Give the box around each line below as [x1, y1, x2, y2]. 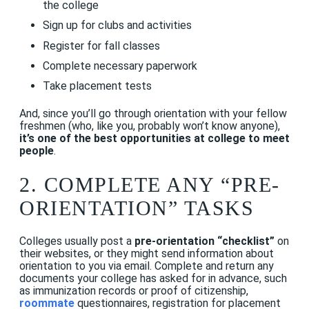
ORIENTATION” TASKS [19, 196, 254, 219]
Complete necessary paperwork [42, 59, 197, 72]
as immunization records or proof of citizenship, [19, 284, 248, 298]
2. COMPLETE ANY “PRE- [19, 172, 280, 196]
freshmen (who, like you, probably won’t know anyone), [19, 119, 280, 133]
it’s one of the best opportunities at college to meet [19, 132, 290, 146]
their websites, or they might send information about [19, 247, 274, 261]
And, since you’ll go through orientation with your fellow [19, 107, 287, 121]
